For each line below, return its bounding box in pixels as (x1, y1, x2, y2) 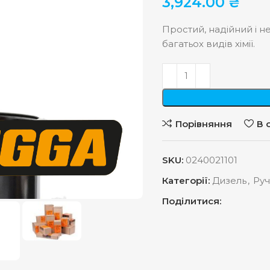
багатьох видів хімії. (162, 38, 255, 49)
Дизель (212, 175, 246, 186)
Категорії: (162, 175, 210, 186)
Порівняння (175, 118, 232, 130)
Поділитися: (162, 195, 221, 207)
